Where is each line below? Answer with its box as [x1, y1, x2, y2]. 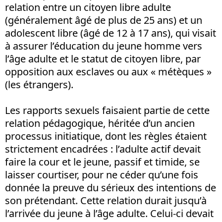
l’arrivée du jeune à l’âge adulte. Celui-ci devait [5, 206, 214, 220]
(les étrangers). [5, 77, 73, 91]
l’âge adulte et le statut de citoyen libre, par [5, 52, 201, 65]
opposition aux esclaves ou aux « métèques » [5, 64, 212, 78]
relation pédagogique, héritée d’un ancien [5, 116, 195, 130]
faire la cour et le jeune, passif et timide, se [5, 155, 200, 168]
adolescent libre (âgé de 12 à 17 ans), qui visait [5, 26, 216, 40]
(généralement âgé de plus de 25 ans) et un [5, 13, 202, 27]
